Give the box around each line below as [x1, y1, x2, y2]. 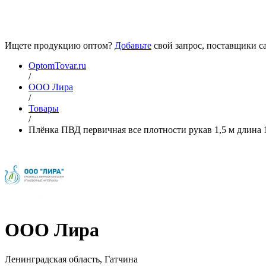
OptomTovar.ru [28, 61, 86, 71]
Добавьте [115, 40, 151, 50]
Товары [28, 103, 59, 113]
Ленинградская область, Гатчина [5, 254, 138, 264]
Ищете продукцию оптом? [5, 40, 115, 50]
